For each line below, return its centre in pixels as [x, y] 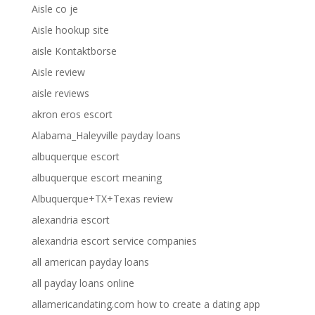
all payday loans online [83, 283]
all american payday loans [90, 262]
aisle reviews [60, 93]
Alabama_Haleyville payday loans [106, 135]
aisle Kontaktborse [74, 51]
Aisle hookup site [70, 30]
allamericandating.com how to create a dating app [146, 304]
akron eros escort [72, 114]
